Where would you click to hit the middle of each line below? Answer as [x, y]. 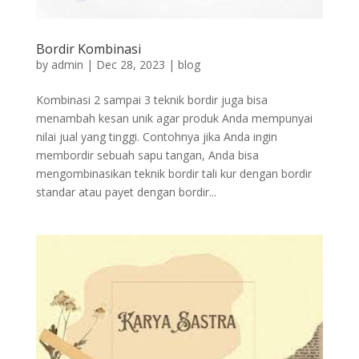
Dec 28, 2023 [130, 65]
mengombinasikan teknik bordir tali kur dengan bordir [173, 174]
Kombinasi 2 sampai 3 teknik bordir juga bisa [151, 100]
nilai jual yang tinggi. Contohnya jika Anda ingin [156, 137]
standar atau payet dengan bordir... [126, 192]
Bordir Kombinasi [88, 49]
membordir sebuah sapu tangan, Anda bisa [147, 155]
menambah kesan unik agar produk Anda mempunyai [174, 119]
